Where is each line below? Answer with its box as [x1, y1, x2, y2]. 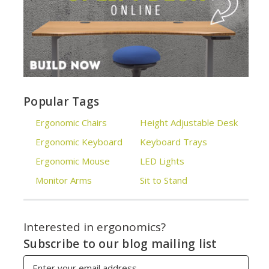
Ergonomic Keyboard [35, 135, 123, 148]
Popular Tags [23, 93, 100, 109]
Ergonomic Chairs [35, 116, 107, 128]
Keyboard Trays [140, 135, 208, 148]
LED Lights [140, 154, 185, 167]
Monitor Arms [35, 174, 92, 186]
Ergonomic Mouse [35, 154, 110, 167]
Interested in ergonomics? [23, 219, 166, 235]
